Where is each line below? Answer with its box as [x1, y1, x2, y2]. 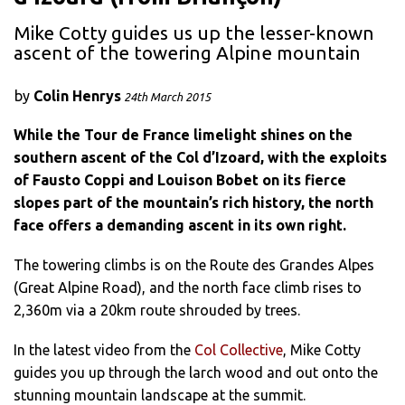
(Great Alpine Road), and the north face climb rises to [14, 278, 362, 296]
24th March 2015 [124, 90, 211, 103]
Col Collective [194, 341, 283, 358]
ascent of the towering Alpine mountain [14, 42, 361, 63]
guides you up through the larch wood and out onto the [14, 363, 378, 381]
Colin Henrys [33, 88, 121, 104]
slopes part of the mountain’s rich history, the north [14, 193, 373, 211]
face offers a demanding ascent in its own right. [14, 216, 346, 233]
